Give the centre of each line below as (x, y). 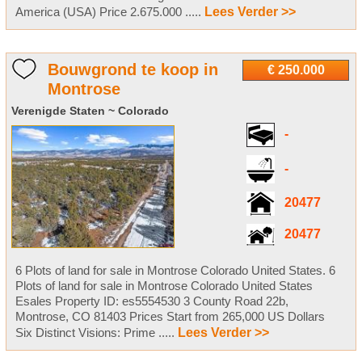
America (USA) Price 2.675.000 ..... (109, 11)
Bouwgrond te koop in (133, 69)
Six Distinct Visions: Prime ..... (96, 332)
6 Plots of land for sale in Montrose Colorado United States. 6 (175, 270)
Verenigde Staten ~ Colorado (90, 110)
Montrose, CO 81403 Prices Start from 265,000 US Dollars (170, 316)
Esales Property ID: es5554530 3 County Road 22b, (152, 301)
